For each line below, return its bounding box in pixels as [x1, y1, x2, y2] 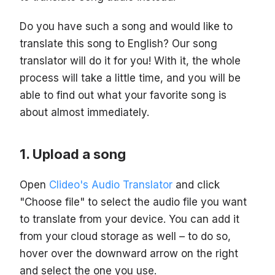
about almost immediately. [20, 106, 149, 119]
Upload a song [33, 146, 126, 163]
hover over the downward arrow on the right [20, 247, 238, 260]
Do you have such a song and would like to [20, 20, 233, 33]
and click [172, 179, 220, 192]
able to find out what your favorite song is [20, 89, 227, 102]
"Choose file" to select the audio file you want [20, 196, 247, 209]
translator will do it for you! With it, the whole [20, 55, 241, 68]
